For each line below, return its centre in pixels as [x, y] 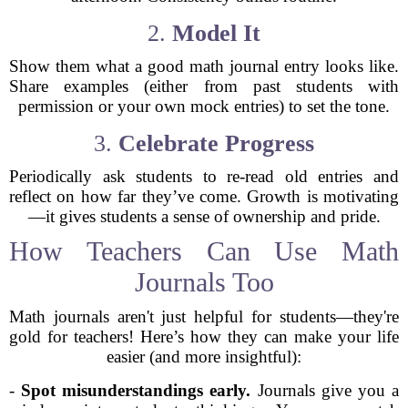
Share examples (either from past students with [204, 86]
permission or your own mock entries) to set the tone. [204, 106]
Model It [216, 33]
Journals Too [204, 282]
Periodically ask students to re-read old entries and [204, 176]
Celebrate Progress [216, 143]
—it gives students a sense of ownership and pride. [204, 216]
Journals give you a [325, 390]
